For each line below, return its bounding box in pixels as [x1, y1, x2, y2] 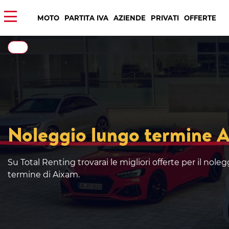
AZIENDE [113, 13, 146, 22]
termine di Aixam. [8, 169, 80, 179]
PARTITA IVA [64, 13, 108, 22]
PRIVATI [151, 13, 179, 22]
